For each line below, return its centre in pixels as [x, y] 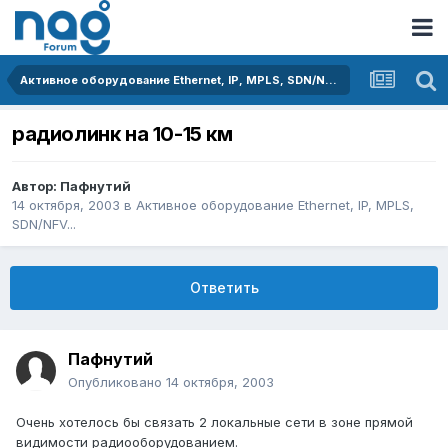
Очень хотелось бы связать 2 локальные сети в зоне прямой [214, 422]
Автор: [36, 186]
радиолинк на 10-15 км [122, 134]
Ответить [224, 288]
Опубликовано [117, 382]
